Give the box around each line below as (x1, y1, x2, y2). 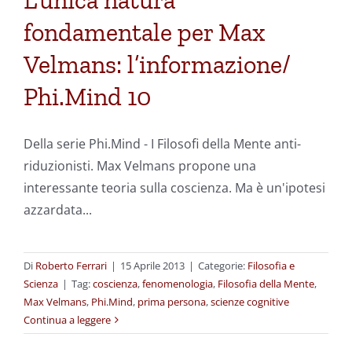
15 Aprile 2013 (120, 258, 185, 273)
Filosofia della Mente (218, 277, 314, 291)
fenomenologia (142, 277, 213, 291)
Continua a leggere (24, 313, 111, 328)
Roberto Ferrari (35, 258, 107, 273)
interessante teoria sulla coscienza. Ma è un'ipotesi (24, 179, 325, 197)
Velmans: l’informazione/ (24, 49, 291, 80)
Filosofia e (247, 258, 295, 273)
